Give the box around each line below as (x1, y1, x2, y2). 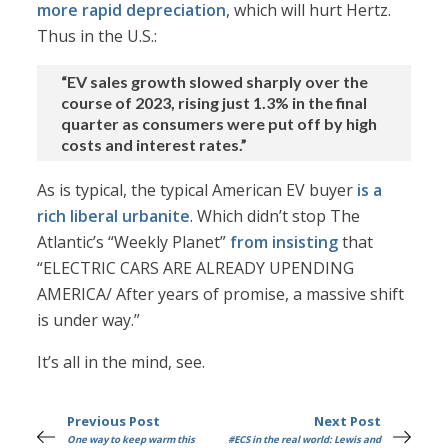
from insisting (230, 231, 339, 254)
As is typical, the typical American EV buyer (37, 179, 358, 202)
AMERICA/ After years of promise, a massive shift (37, 283, 405, 306)
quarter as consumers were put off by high (61, 114, 378, 134)
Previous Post (67, 412, 161, 431)
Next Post (313, 412, 381, 431)
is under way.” (37, 309, 141, 332)
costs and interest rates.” (61, 135, 248, 155)
